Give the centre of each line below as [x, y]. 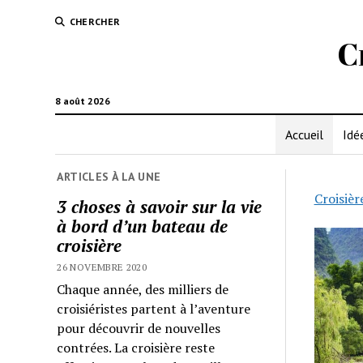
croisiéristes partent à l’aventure [154, 308]
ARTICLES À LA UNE [109, 177]
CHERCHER [95, 21]
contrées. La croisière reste [136, 347]
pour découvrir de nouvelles [139, 328]
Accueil [304, 135]
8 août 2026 [82, 101]
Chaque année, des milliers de [143, 289]
